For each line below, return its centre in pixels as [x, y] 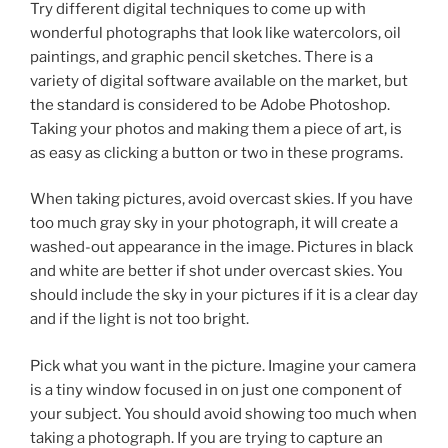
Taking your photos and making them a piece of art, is [216, 128]
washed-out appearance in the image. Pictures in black [221, 247]
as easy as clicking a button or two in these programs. [216, 152]
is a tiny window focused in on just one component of [216, 389]
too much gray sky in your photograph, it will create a [214, 223]
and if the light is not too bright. [139, 319]
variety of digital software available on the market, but [219, 80]
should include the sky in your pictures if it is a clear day [224, 295]
